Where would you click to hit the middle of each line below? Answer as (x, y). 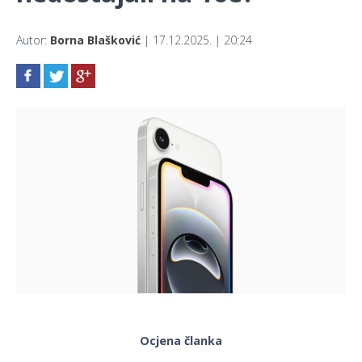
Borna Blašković (95, 40)
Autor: (33, 40)
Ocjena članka (181, 341)
